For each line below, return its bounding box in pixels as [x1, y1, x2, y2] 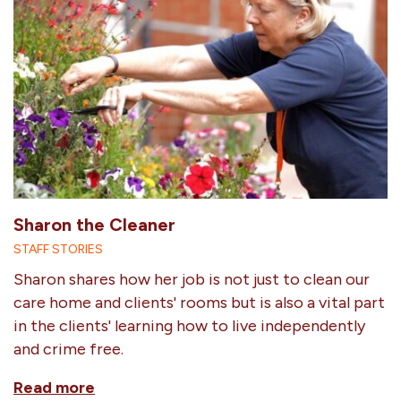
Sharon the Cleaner [13, 213, 175, 235]
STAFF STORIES [13, 241, 103, 257]
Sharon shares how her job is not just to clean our [13, 269, 370, 289]
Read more [13, 377, 95, 397]
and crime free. [13, 338, 124, 359]
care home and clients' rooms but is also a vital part [13, 292, 385, 312]
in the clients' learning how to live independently [13, 315, 365, 336]
